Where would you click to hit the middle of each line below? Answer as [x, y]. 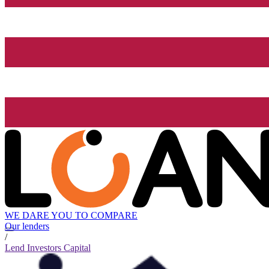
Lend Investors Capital [48, 248]
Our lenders [27, 226]
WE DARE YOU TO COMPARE [71, 216]
